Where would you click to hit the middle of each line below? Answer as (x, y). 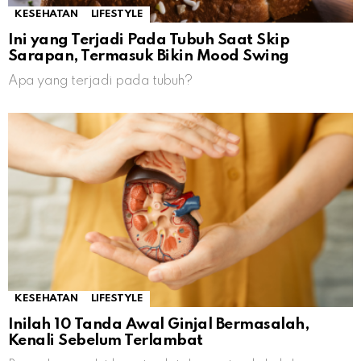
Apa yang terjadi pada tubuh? (100, 81)
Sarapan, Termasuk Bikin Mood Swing (149, 56)
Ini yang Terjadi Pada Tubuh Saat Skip (149, 40)
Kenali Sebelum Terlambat (106, 341)
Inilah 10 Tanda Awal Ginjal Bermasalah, (159, 325)
